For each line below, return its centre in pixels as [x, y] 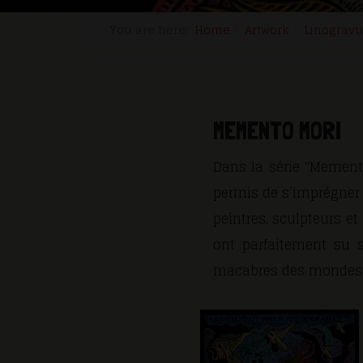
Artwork [267, 30]
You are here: [152, 30]
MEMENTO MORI [277, 131]
